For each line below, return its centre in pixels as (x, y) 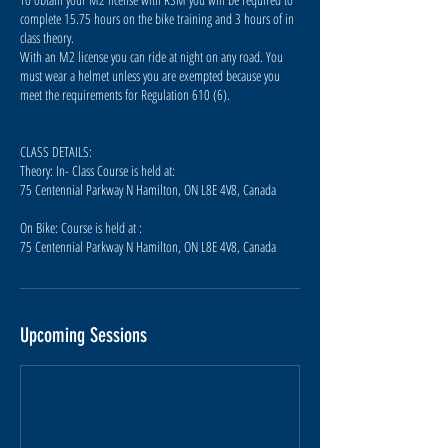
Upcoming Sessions (83, 335)
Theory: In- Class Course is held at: (97, 170)
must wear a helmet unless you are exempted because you (150, 75)
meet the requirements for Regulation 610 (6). (125, 94)
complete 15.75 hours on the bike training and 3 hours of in (157, 18)
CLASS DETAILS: (56, 151)
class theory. (49, 37)
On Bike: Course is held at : (81, 227)
